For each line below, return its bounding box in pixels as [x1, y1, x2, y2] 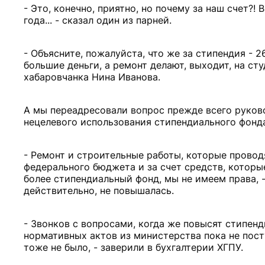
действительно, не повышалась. [24, 185, 174, 196]
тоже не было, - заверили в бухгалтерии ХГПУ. [24, 241, 243, 253]
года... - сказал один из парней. [24, 14, 172, 26]
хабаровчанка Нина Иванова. [24, 71, 160, 83]
